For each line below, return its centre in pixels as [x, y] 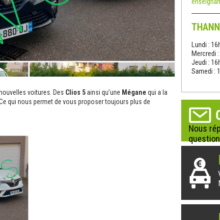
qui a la [157, 92]
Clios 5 [75, 92]
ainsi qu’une [104, 92]
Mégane [134, 92]
